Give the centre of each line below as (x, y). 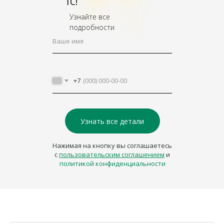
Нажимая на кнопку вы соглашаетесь (112, 146)
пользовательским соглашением (112, 155)
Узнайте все (90, 17)
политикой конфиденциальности (112, 164)
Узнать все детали (112, 121)
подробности (92, 27)
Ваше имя (68, 41)
